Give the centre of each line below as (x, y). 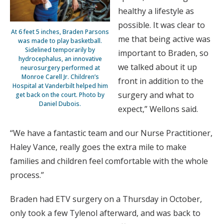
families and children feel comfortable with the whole (109, 161)
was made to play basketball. (60, 40)
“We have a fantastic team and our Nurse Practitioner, (111, 133)
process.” (27, 175)
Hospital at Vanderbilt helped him (60, 85)
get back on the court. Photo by (60, 94)
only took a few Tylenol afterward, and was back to (105, 213)
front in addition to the (161, 81)
